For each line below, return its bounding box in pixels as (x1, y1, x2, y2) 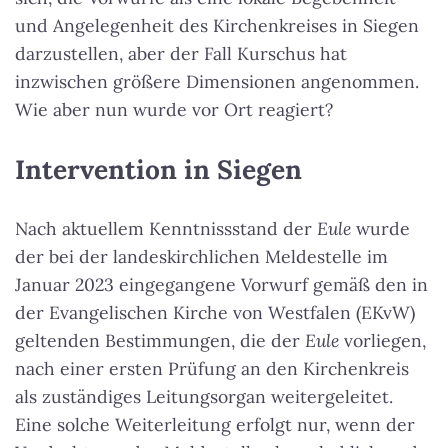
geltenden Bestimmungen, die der (15, 329, 305, 353)
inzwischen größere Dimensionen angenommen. (15, 70, 419, 94)
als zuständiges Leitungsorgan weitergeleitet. (15, 385, 393, 409)
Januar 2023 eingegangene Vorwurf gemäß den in (15, 273, 428, 297)
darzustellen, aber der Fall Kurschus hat (15, 42, 347, 66)
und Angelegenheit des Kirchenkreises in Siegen (15, 14, 419, 38)
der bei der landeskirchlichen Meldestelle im (15, 245, 388, 269)
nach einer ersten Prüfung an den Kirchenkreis (15, 357, 409, 381)
